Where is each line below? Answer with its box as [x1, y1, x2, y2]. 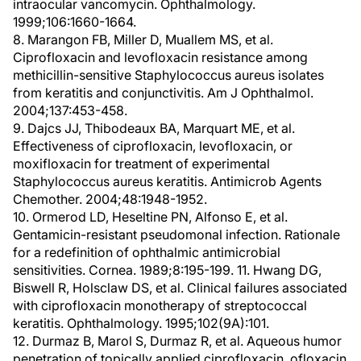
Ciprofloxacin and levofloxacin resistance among [13, 49, 308, 65]
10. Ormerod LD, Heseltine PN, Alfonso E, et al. [13, 209, 288, 225]
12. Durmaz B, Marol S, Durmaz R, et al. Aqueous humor [13, 333, 342, 349]
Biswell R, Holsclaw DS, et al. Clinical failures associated [13, 280, 347, 296]
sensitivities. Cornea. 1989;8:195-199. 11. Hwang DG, [13, 262, 322, 278]
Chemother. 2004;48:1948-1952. [13, 191, 207, 207]
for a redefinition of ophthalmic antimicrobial [13, 244, 280, 260]
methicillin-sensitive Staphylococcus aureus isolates [13, 67, 324, 83]
